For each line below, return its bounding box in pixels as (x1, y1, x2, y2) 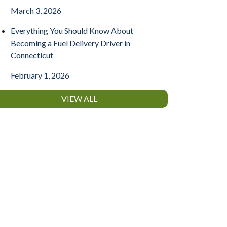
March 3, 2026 (11, 6, 61, 15)
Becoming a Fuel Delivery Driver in (11, 38, 130, 48)
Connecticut (11, 50, 53, 60)
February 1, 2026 (11, 70, 69, 80)
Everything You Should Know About (11, 26, 133, 35)
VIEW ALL (61, 94, 97, 103)
